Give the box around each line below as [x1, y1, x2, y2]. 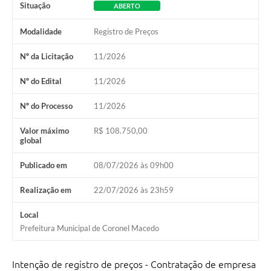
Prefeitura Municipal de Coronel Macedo [20, 223, 159, 233]
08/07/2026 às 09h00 [93, 160, 174, 171]
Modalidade [20, 27, 62, 37]
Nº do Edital [20, 76, 62, 87]
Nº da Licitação [20, 51, 73, 62]
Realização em [20, 185, 71, 195]
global [20, 135, 42, 146]
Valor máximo [20, 126, 69, 136]
